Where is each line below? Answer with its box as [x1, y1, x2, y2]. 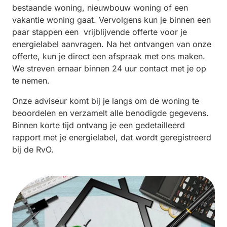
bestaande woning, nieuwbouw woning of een [12, 2, 188, 13]
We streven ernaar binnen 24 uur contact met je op [12, 63, 206, 73]
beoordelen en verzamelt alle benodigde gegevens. [12, 107, 209, 118]
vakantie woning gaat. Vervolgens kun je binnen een [12, 14, 211, 25]
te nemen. [12, 75, 50, 86]
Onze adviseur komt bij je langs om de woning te [12, 95, 199, 106]
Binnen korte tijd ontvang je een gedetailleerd [12, 120, 185, 130]
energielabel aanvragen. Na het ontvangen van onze [12, 39, 211, 49]
